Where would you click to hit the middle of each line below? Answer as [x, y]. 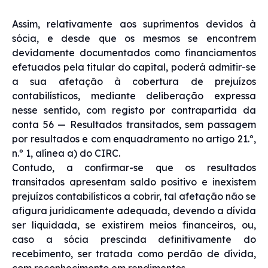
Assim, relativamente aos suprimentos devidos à [134, 24]
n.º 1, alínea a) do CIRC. [66, 153]
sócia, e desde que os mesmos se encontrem [134, 38]
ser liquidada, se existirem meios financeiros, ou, [134, 225]
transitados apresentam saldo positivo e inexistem [134, 182]
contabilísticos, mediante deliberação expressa [134, 95]
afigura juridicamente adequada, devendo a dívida [134, 210]
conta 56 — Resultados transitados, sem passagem [134, 124]
